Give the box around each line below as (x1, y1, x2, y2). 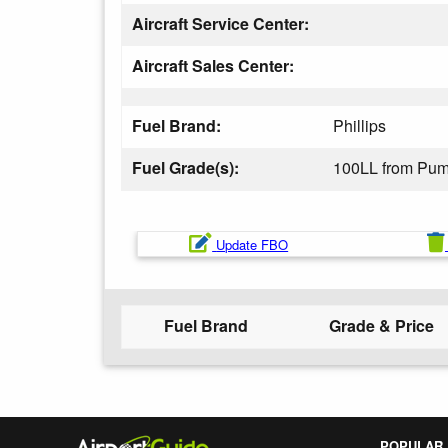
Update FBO (216, 235, 289, 254)
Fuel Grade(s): (132, 156, 243, 179)
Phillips (333, 114, 386, 137)
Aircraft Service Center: (132, 12, 313, 35)
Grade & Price (329, 314, 434, 337)
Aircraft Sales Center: (132, 54, 298, 77)
